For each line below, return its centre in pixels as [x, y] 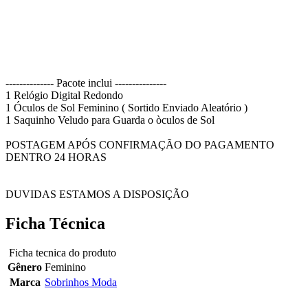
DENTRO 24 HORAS [56, 157]
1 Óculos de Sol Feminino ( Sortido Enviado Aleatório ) [126, 108]
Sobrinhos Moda [81, 283]
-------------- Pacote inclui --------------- [86, 83]
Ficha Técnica [55, 224]
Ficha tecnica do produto [62, 253]
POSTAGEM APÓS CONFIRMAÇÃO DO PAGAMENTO [140, 145]
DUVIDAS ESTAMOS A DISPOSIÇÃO [97, 195]
